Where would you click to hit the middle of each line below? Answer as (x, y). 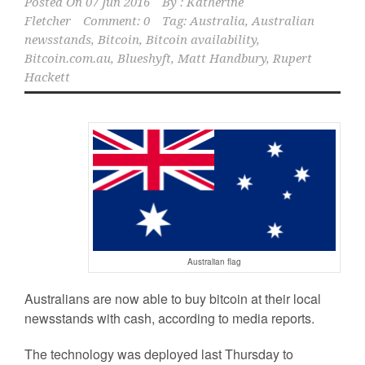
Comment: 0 (117, 21)
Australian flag (214, 261)
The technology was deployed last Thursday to (159, 354)
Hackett (47, 77)
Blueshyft (144, 59)
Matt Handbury (222, 59)
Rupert (292, 59)
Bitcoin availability (201, 40)
